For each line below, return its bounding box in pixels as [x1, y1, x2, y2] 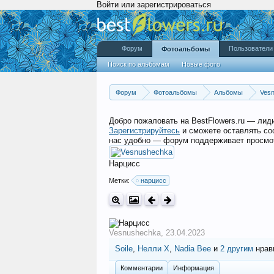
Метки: [109, 177, 131, 184]
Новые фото [182, 61, 220, 68]
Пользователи [229, 45, 273, 52]
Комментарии [120, 264, 163, 272]
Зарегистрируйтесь [109, 126, 180, 135]
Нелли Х [138, 244, 169, 253]
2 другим [220, 244, 253, 253]
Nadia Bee [174, 244, 211, 253]
